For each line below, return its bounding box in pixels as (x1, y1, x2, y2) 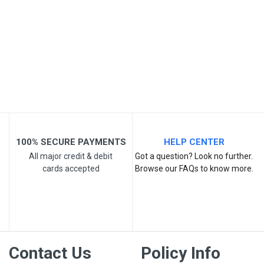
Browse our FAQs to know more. (134, 164, 253, 174)
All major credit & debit (29, 151, 113, 161)
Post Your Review (44, 123, 127, 136)
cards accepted (42, 164, 100, 174)
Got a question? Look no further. (135, 151, 253, 161)
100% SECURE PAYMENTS (15, 137, 126, 148)
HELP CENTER (163, 137, 225, 148)
